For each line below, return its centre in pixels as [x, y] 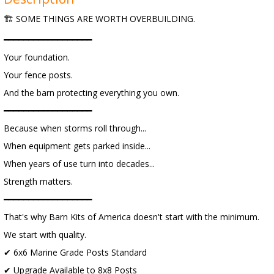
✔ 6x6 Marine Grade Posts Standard [75, 252]
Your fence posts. [38, 75]
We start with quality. [45, 235]
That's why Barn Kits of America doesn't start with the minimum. [131, 217]
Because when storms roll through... [75, 128]
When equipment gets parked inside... [77, 146]
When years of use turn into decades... [79, 164]
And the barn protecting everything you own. [91, 93]
